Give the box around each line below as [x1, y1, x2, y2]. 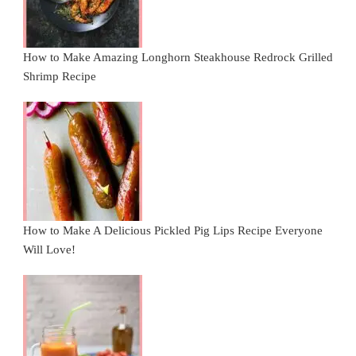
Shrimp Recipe [23, 70, 96, 83]
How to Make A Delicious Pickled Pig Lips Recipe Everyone [23, 224, 323, 238]
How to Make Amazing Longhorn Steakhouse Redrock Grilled [23, 51, 333, 64]
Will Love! [23, 243, 75, 257]
